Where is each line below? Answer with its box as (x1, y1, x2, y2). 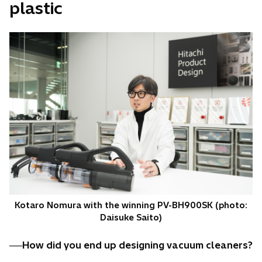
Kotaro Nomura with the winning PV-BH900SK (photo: (15, 199, 247, 211)
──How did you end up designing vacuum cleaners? (9, 239, 253, 251)
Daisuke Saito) (100, 212, 162, 223)
